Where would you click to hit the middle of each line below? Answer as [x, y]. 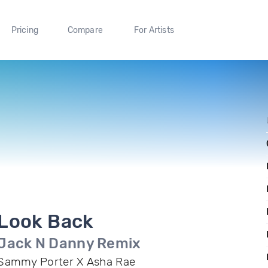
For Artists [154, 30]
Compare [85, 30]
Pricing [25, 30]
